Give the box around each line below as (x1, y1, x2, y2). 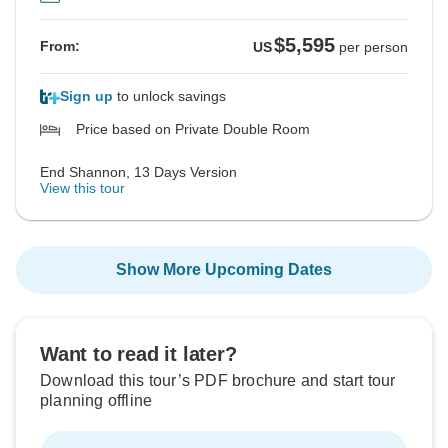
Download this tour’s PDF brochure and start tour (40, 372, 396, 390)
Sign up (60, 88, 113, 105)
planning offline (40, 392, 153, 410)
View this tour (40, 180, 125, 197)
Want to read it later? (40, 343, 237, 366)
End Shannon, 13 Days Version (40, 164, 237, 181)
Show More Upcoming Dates (116, 261, 332, 279)
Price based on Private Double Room (76, 121, 310, 138)
